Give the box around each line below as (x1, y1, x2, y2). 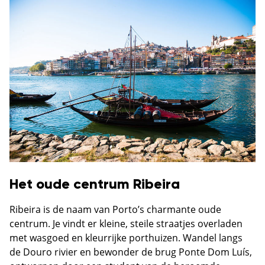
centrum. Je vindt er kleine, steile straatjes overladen (9, 217, 243, 231)
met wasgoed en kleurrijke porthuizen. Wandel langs (9, 231, 243, 245)
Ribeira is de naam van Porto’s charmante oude (9, 203, 221, 216)
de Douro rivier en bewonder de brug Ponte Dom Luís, (9, 245, 252, 259)
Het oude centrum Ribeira (9, 177, 180, 192)
